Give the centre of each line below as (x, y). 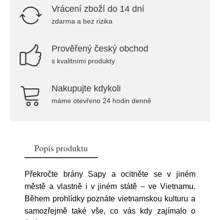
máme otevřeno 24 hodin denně (101, 101)
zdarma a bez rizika (82, 21)
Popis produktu (61, 148)
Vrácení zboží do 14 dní (98, 9)
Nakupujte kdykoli (86, 88)
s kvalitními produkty (83, 61)
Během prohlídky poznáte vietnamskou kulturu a (110, 199)
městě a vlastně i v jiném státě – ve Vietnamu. (110, 186)
